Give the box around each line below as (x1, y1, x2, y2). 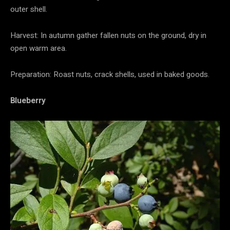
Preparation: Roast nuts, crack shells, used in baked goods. (10, 68, 209, 80)
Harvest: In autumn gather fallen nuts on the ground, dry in (10, 29, 206, 41)
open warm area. (10, 42, 67, 54)
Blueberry (10, 94, 45, 106)
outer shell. (10, 3, 47, 15)
